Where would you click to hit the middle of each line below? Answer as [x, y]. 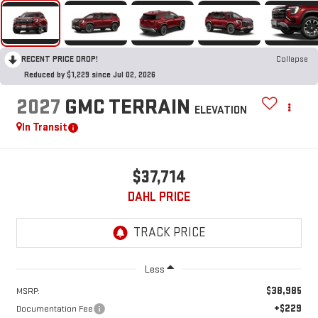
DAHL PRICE [159, 197]
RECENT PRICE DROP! [60, 59]
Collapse [292, 59]
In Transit [44, 127]
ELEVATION [220, 110]
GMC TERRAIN [127, 107]
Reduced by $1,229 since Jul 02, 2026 [90, 75]
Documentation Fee [54, 308]
